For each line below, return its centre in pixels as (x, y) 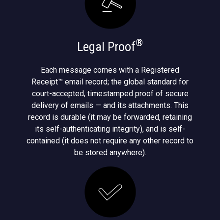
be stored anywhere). (110, 152)
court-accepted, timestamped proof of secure (110, 93)
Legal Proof (106, 46)
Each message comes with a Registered (110, 70)
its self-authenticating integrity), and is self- (110, 129)
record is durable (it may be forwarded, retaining (110, 117)
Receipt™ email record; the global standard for (110, 82)
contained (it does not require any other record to (110, 140)
